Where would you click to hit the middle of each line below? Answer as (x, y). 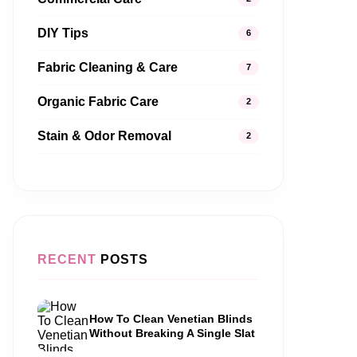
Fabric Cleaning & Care (108, 67)
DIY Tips (63, 33)
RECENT (67, 259)
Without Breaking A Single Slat (172, 333)
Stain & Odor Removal (104, 136)
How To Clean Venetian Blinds (171, 318)
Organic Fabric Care (98, 102)
